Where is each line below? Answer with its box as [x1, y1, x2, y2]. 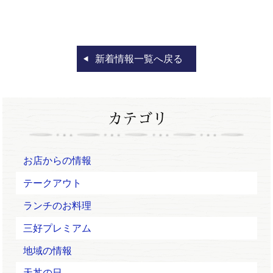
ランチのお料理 [23, 200, 92, 211]
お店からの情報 [23, 155, 92, 166]
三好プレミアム [23, 222, 92, 233]
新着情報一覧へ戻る [95, 54, 183, 65]
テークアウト [23, 178, 82, 189]
